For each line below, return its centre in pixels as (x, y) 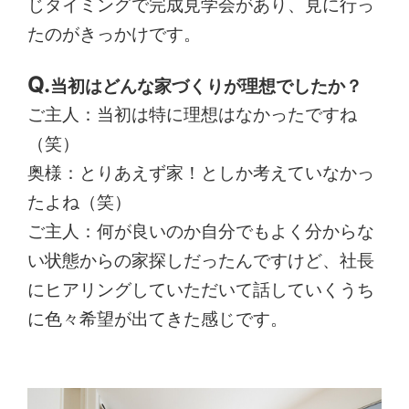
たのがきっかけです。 (115, 33)
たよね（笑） (80, 201)
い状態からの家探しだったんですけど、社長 (201, 260)
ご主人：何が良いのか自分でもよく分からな (201, 231)
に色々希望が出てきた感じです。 (158, 318)
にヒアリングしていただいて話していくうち (201, 289)
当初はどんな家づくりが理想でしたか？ (207, 85)
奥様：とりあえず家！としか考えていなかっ (201, 172)
